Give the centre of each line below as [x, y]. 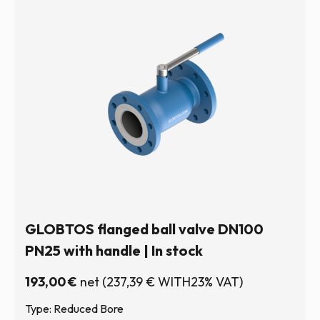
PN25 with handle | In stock [114, 250]
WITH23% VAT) [199, 282]
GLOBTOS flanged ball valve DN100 [144, 229]
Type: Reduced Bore [74, 309]
